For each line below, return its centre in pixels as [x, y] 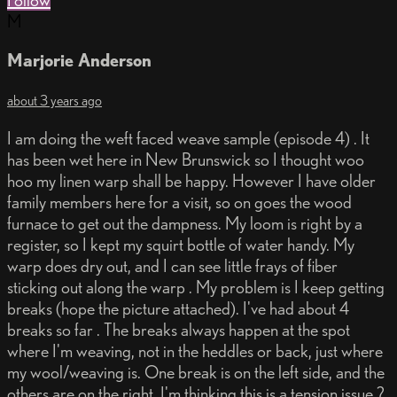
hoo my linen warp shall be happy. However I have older [191, 181]
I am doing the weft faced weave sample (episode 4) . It [188, 139]
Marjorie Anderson [79, 61]
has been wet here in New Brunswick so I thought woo [186, 160]
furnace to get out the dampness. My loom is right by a [185, 224]
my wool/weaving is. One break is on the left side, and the [196, 373]
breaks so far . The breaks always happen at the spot [179, 330]
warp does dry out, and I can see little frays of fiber [172, 266]
